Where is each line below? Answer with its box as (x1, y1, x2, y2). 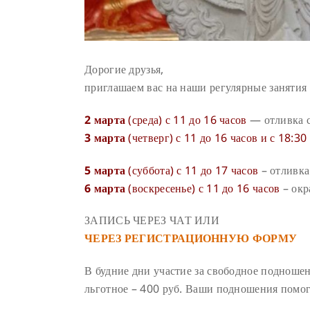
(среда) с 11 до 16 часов (125, 111, 247, 127)
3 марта (84, 129, 126, 145)
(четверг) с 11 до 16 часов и (125, 129, 271, 145)
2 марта (84, 111, 126, 127)
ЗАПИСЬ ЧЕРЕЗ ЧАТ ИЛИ (84, 212, 219, 228)
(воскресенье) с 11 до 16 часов (125, 180, 280, 196)
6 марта (84, 180, 126, 196)
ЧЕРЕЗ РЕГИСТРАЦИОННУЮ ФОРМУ (84, 230, 298, 246)
